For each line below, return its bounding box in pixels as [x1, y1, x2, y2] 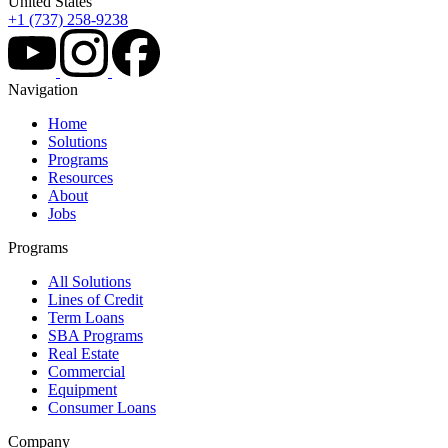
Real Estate [48, 345, 119, 363]
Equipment [48, 381, 117, 399]
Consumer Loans [48, 399, 156, 417]
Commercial [48, 363, 125, 381]
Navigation [8, 81, 78, 99]
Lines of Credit [48, 291, 143, 309]
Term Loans [48, 309, 124, 327]
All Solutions [48, 273, 131, 291]
